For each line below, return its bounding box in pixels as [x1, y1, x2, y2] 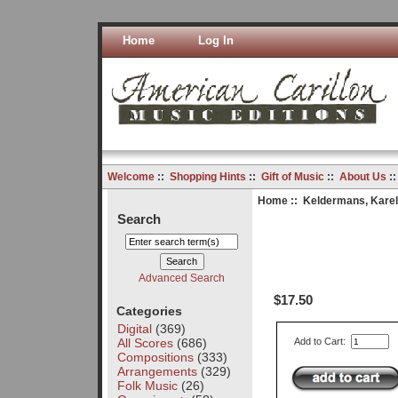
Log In [197, 34, 234, 47]
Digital [116, 321, 152, 336]
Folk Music [116, 378, 178, 393]
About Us [338, 170, 386, 183]
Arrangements [116, 363, 197, 378]
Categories [115, 303, 182, 318]
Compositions [116, 349, 194, 364]
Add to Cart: [294, 336, 349, 347]
